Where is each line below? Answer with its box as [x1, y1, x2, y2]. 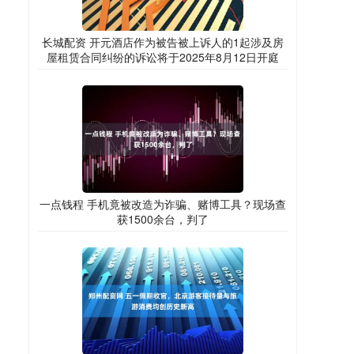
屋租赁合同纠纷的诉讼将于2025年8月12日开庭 [47, 49, 279, 66]
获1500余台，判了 [117, 211, 209, 228]
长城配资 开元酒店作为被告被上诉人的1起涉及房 [42, 34, 284, 51]
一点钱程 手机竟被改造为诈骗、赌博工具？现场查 [40, 196, 286, 213]
